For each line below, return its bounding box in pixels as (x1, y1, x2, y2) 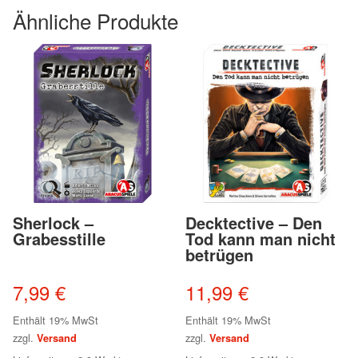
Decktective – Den (185, 211, 323, 235)
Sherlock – (13, 211, 93, 235)
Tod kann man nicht (185, 227, 336, 251)
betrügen (185, 243, 254, 267)
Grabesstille (13, 227, 105, 251)
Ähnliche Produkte (13, 5, 178, 35)
